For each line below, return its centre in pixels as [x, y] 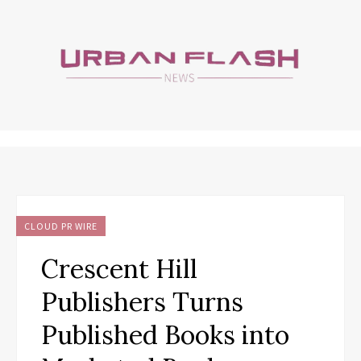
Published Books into [165, 334]
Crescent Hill [119, 268]
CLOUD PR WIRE [61, 226]
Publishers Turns [142, 301]
